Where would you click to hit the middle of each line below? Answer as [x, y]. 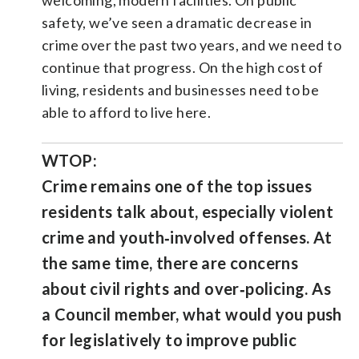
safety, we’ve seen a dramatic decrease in [177, 22]
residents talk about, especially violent [188, 211]
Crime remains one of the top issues [177, 186]
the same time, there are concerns [170, 262]
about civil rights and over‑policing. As [186, 288]
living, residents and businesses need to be [181, 89]
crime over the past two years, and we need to [192, 44]
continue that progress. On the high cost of [183, 67]
